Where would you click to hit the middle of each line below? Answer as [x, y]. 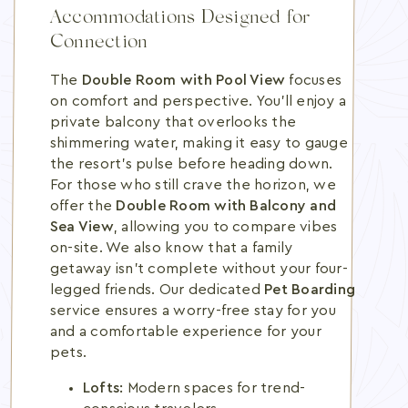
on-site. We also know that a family [172, 248]
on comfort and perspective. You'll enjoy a [199, 101]
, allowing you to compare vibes [225, 227]
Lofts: [103, 388]
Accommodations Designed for [180, 19]
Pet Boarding [310, 290]
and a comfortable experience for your [186, 331]
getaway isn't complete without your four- [199, 269]
